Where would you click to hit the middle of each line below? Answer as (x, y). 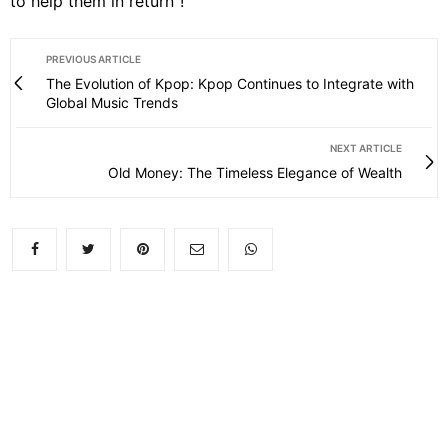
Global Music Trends (112, 102)
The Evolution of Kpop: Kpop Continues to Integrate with (230, 83)
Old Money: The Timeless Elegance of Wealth (255, 172)
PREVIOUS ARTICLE (93, 58)
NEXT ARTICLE (366, 147)
